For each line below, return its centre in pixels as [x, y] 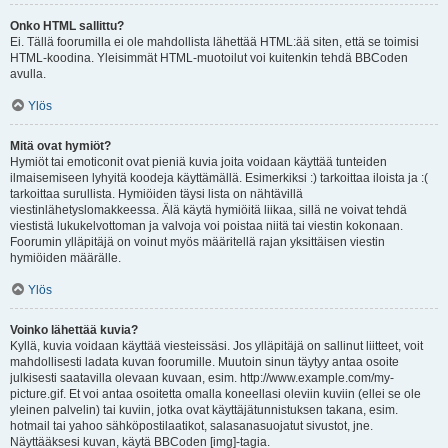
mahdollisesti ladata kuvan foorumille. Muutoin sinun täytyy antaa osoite [204, 362]
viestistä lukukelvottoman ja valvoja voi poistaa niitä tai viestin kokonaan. [206, 226]
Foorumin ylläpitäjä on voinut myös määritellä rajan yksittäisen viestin [197, 242]
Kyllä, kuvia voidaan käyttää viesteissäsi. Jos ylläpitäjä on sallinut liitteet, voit [216, 346]
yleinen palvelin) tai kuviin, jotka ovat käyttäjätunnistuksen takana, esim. [204, 410]
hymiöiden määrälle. [65, 258]
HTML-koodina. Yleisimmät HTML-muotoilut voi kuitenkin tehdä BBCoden [209, 58]
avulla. [28, 74]
